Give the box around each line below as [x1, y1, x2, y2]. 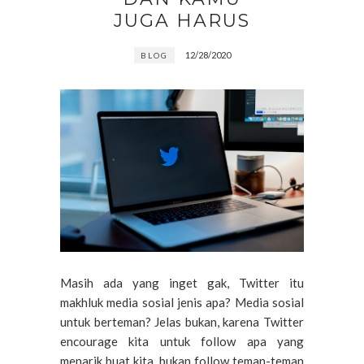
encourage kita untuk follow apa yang [60, 334, 304, 349]
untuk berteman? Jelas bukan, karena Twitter [60, 314, 304, 330]
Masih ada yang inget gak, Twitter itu [60, 275, 304, 291]
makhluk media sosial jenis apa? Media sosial [60, 295, 304, 310]
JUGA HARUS [114, 10, 250, 32]
